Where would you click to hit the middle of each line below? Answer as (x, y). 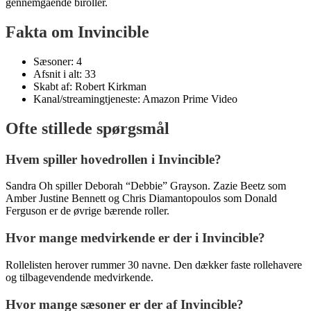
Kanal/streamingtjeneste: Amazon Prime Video (135, 99)
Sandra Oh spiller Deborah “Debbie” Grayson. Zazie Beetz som (146, 186)
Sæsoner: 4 (58, 61)
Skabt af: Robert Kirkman (90, 86)
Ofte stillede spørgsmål (87, 128)
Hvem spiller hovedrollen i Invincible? (114, 159)
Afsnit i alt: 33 (65, 74)
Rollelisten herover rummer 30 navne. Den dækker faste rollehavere (154, 264)
